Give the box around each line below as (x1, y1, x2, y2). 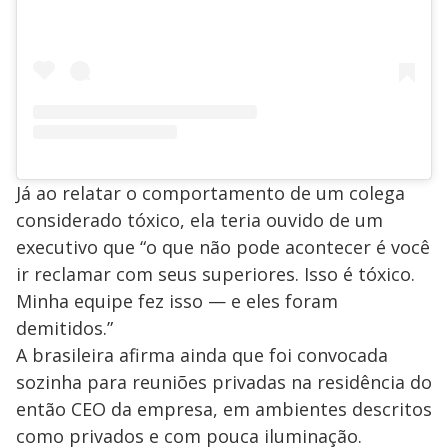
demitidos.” (16, 316, 113, 341)
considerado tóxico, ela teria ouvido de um (16, 208, 383, 233)
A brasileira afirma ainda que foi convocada (16, 343, 388, 368)
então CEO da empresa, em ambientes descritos (16, 397, 432, 422)
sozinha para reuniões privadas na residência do (16, 370, 432, 395)
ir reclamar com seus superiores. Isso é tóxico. (16, 262, 415, 287)
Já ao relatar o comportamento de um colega (16, 181, 405, 206)
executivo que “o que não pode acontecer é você (16, 235, 430, 260)
